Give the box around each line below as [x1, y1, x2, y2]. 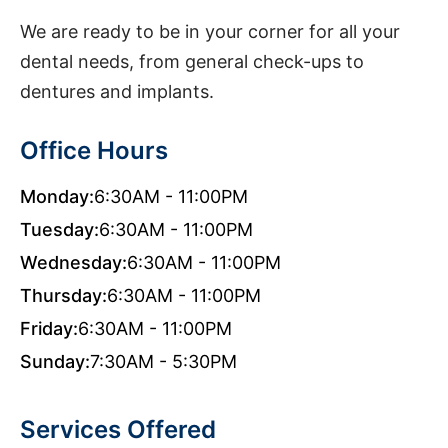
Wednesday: [20, 252, 127, 273]
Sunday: [20, 351, 90, 372]
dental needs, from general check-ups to [20, 51, 364, 72]
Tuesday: [20, 219, 99, 240]
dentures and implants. [20, 81, 214, 102]
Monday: [20, 186, 94, 207]
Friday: [20, 318, 78, 339]
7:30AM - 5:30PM [90, 351, 237, 372]
